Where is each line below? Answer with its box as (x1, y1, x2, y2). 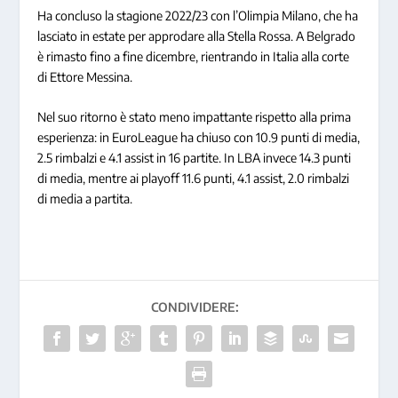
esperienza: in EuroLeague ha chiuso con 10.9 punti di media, (37, 130, 361, 146)
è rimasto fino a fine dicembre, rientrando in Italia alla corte (37, 48, 350, 64)
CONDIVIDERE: (150, 299, 239, 315)
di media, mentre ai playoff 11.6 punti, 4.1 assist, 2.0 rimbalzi (37, 171, 350, 187)
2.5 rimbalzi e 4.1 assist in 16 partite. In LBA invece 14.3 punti (37, 150, 352, 166)
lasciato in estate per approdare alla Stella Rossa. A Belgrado (37, 28, 356, 44)
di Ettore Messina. (37, 68, 133, 84)
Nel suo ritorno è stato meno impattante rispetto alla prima (37, 109, 352, 125)
